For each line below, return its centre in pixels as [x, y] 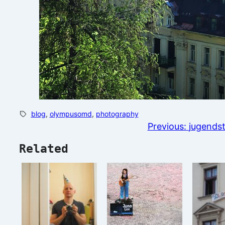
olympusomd [71, 114]
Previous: [167, 127]
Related [44, 149]
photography [117, 114]
